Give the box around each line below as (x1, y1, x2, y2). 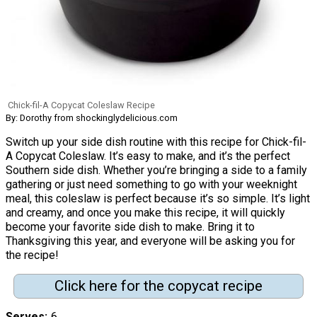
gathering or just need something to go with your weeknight (6, 177, 297, 191)
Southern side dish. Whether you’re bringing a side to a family (6, 163, 307, 177)
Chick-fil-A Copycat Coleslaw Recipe (8, 99, 155, 110)
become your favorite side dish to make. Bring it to (6, 219, 255, 234)
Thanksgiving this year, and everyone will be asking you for (6, 234, 295, 248)
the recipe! (6, 248, 59, 262)
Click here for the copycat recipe (54, 277, 263, 295)
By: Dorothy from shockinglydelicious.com (6, 112, 178, 123)
